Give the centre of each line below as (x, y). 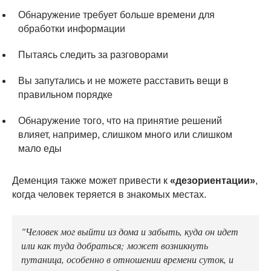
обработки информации (72, 28)
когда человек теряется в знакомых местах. (109, 194)
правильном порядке (65, 94)
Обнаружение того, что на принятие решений (120, 120)
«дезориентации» (213, 180)
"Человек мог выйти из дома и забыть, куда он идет (130, 231)
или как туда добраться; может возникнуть (115, 245)
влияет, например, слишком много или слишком (125, 134)
